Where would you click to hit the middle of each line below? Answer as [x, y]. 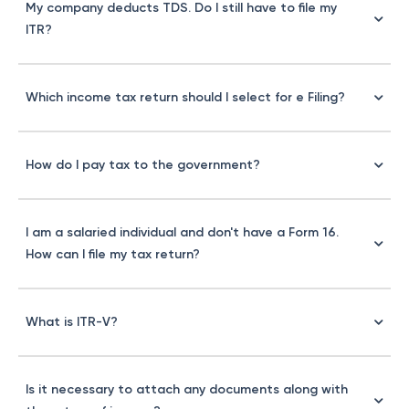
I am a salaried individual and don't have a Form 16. [182, 232]
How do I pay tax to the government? [143, 165]
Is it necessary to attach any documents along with [187, 389]
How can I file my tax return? [113, 254]
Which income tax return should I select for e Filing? [185, 97]
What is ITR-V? [72, 322]
